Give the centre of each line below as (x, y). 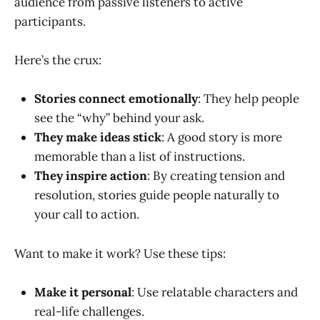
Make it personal (83, 292)
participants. (50, 21)
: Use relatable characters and (215, 292)
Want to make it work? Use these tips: (120, 253)
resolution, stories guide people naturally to (157, 195)
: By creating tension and (216, 176)
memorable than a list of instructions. (140, 157)
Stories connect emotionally (116, 99)
